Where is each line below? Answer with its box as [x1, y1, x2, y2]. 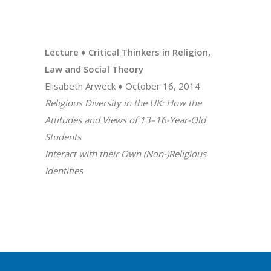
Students [45, 131, 81, 143]
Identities [45, 165, 83, 177]
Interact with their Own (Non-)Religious [45, 148, 206, 160]
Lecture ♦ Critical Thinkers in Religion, [45, 46, 211, 58]
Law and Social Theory [45, 63, 143, 75]
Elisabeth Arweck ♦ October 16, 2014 [45, 80, 200, 92]
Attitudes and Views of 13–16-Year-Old [45, 114, 206, 126]
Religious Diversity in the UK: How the [45, 97, 201, 109]
